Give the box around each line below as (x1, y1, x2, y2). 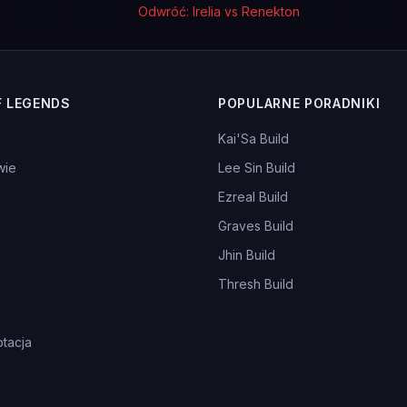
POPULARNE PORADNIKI (218, 95, 381, 111)
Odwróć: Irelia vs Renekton (137, 4, 300, 19)
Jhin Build (218, 247, 275, 263)
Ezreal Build (218, 189, 288, 204)
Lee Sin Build (218, 160, 295, 175)
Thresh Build (218, 276, 293, 292)
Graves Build (218, 218, 293, 233)
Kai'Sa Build (218, 131, 289, 146)
